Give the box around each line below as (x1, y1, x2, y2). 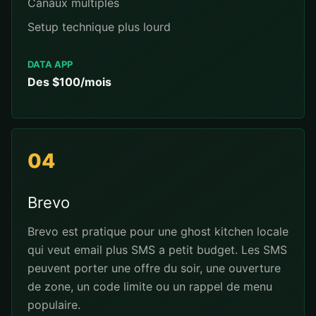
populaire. (28, 298, 80, 312)
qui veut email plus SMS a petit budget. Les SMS (28, 243, 287, 257)
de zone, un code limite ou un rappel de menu (28, 279, 272, 293)
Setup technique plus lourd (28, 20, 171, 34)
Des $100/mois (28, 75, 111, 89)
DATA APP (28, 59, 73, 70)
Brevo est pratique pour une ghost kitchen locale (28, 224, 288, 238)
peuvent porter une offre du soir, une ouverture (28, 261, 281, 275)
